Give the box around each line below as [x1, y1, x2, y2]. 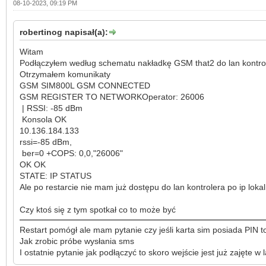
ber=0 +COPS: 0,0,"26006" [20, 148, 123, 158]
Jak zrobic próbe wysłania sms [20, 236, 134, 246]
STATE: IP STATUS [20, 170, 91, 180]
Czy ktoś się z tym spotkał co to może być [20, 204, 176, 214]
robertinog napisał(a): [20, 27, 108, 37]
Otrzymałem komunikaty [20, 69, 110, 79]
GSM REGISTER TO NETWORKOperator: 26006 [20, 91, 204, 102]
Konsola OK [20, 114, 69, 124]
